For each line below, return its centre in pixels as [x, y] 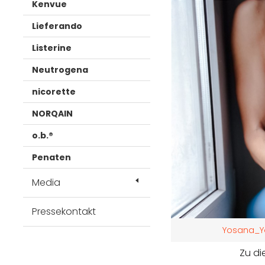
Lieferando [57, 26]
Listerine [52, 48]
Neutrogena [60, 70]
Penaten [51, 157]
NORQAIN [52, 114]
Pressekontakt [64, 211]
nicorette [54, 92]
